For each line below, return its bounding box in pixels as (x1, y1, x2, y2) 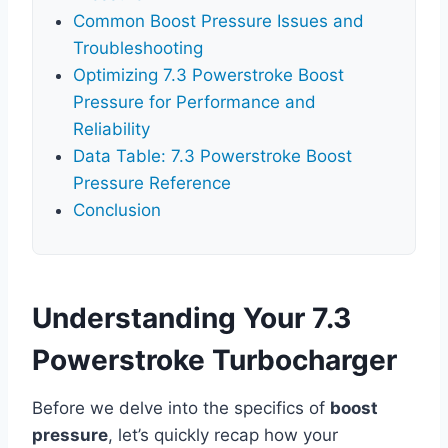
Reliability (73, 119, 150, 140)
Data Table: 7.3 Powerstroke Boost (73, 146, 352, 167)
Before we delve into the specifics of (32, 398, 330, 419)
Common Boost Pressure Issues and (73, 11, 364, 32)
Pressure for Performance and (73, 92, 316, 113)
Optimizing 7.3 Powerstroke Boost (73, 65, 344, 86)
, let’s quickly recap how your (108, 425, 338, 446)
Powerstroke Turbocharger (32, 343, 397, 378)
